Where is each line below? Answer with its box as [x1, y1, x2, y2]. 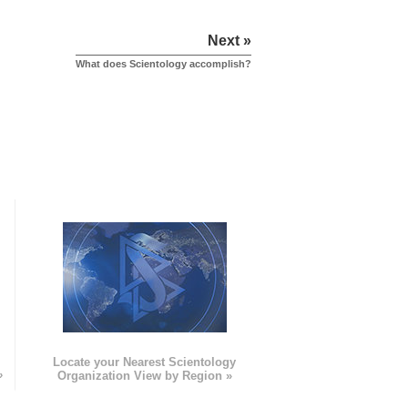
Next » [208, 33, 251, 49]
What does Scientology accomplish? [76, 58, 251, 70]
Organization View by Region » [56, 369, 232, 383]
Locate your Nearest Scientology [53, 355, 237, 370]
